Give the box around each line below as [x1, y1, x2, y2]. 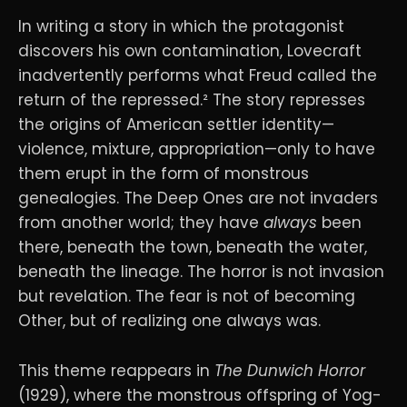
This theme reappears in [18, 359, 214, 382]
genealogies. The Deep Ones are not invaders [18, 187, 378, 210]
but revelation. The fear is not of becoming [18, 285, 355, 308]
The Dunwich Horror [214, 359, 365, 382]
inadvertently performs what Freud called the [18, 65, 377, 87]
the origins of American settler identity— [18, 114, 334, 136]
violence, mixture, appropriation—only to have [18, 138, 375, 161]
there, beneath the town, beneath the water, [18, 236, 367, 259]
